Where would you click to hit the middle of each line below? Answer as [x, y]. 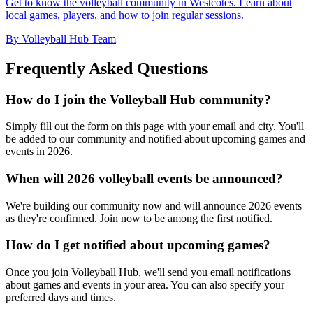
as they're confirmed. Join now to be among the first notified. [139, 218]
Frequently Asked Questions [107, 68]
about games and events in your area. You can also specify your [145, 285]
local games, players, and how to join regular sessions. [125, 15]
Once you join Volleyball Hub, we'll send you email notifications [148, 272]
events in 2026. [39, 152]
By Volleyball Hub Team [61, 38]
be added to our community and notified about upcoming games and [155, 139]
